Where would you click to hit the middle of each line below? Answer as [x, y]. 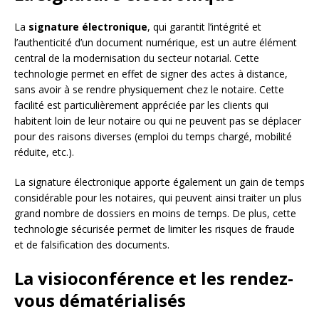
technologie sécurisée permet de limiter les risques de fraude [155, 229]
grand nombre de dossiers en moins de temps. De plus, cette [155, 214]
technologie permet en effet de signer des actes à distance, [151, 74]
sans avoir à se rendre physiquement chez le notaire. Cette [149, 90]
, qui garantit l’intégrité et [204, 27]
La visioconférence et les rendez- [154, 278]
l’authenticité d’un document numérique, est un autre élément [156, 43]
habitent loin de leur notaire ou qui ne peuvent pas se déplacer [158, 121]
